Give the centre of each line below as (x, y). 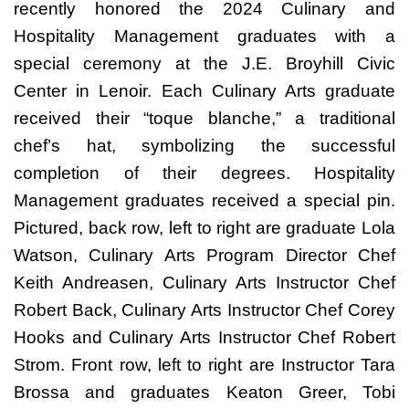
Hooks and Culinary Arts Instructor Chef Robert (204, 337)
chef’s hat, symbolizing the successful (204, 145)
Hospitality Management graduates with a (204, 36)
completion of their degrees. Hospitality (204, 173)
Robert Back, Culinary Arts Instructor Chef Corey (204, 309)
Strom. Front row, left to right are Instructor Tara (204, 364)
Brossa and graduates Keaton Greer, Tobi (204, 392)
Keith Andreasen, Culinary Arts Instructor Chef (204, 282)
